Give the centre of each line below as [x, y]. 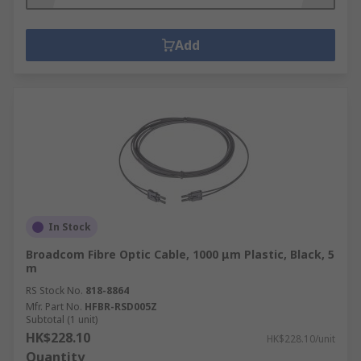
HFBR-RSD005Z [121, 307]
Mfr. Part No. [54, 307]
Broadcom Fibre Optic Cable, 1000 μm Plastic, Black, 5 [180, 254]
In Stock [70, 227]
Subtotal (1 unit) [62, 320]
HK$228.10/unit [301, 339]
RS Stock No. [54, 290]
